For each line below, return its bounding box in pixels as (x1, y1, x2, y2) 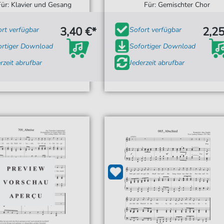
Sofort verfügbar (129, 24, 181, 34)
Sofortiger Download (129, 41, 195, 51)
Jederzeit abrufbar (129, 57, 184, 67)
